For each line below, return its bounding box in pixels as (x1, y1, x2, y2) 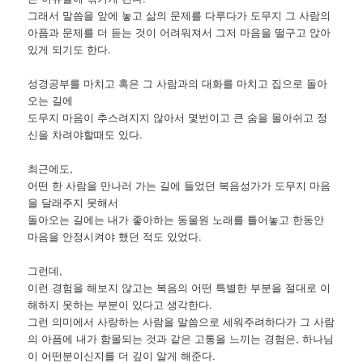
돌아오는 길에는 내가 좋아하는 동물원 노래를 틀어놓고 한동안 (28, 211, 325, 228)
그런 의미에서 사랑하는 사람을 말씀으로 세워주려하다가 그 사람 (28, 314, 335, 330)
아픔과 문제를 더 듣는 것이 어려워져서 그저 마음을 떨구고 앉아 (28, 24, 331, 41)
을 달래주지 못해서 (28, 194, 119, 211)
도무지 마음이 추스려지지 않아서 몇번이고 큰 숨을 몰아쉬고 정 (28, 109, 328, 126)
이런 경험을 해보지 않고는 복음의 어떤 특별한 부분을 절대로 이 (28, 280, 331, 296)
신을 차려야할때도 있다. (28, 126, 143, 143)
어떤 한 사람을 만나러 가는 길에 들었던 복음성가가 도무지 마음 (28, 177, 331, 194)
